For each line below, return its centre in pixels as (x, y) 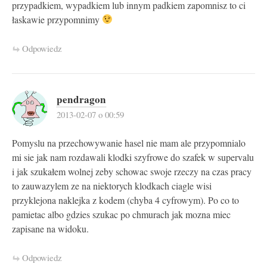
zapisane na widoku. (50, 229)
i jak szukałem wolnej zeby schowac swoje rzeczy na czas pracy (132, 171)
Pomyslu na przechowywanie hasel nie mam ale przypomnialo (129, 143)
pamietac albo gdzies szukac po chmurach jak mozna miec (121, 214)
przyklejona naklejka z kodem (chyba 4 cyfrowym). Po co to (125, 200)
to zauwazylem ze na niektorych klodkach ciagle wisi (112, 186)
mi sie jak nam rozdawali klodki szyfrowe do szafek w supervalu (133, 157)
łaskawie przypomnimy (57, 19)
